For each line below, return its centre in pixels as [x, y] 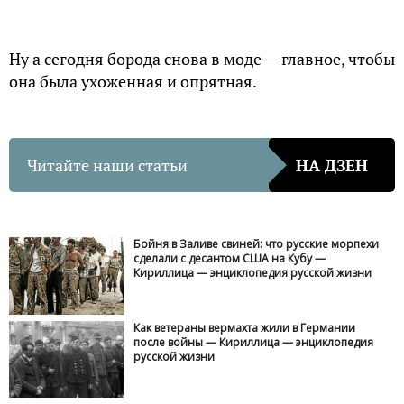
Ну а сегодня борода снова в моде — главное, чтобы [202, 59]
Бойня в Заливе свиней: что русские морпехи [257, 244]
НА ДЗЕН [332, 165]
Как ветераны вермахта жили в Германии [245, 327]
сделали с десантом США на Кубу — [230, 259]
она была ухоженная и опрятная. [133, 82]
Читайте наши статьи [107, 165]
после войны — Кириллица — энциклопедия [254, 342]
